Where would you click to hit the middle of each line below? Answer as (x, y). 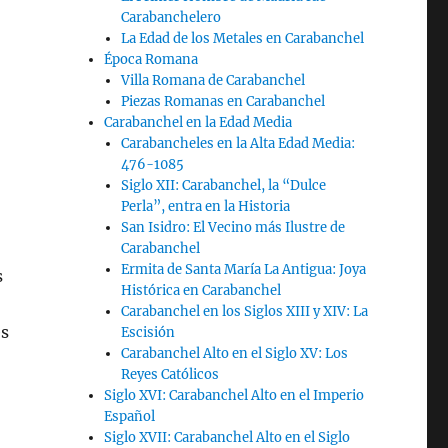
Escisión (147, 333)
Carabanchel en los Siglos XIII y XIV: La (244, 312)
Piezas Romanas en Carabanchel (222, 102)
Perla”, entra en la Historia (205, 207)
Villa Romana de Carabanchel (212, 81)
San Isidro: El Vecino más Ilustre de (232, 228)
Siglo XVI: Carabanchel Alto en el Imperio (234, 396)
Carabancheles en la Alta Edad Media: (237, 144)
